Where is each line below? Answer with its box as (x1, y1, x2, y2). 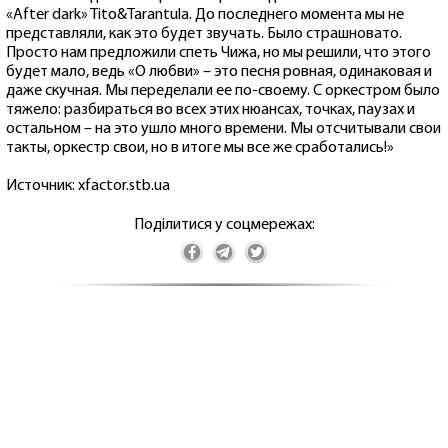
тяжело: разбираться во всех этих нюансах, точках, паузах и (6, 101, 415, 118)
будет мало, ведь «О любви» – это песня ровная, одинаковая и (6, 63, 432, 80)
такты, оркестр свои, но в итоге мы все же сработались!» (6, 139, 394, 156)
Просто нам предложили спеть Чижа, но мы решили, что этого (6, 44, 431, 61)
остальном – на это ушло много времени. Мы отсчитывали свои (6, 120, 441, 137)
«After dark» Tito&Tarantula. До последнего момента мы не (6, 6, 404, 23)
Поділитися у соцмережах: (133, 216, 315, 233)
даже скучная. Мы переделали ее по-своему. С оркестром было (6, 82, 440, 99)
